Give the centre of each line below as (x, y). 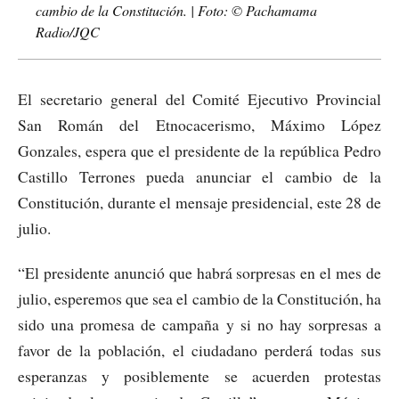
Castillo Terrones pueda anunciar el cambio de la (199, 176)
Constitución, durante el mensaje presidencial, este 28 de (199, 202)
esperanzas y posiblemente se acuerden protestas (199, 376)
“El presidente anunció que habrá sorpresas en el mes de (199, 273)
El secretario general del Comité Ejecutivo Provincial (199, 99)
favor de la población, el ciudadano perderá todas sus (199, 350)
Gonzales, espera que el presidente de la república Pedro (199, 151)
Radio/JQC (68, 32)
